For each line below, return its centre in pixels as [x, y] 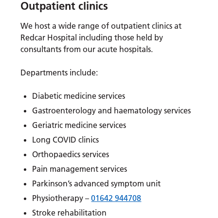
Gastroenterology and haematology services [112, 111]
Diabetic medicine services [79, 96]
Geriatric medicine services [79, 125]
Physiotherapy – [62, 198]
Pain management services [80, 169]
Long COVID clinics [66, 140]
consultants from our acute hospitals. [87, 49]
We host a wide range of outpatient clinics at [101, 26]
